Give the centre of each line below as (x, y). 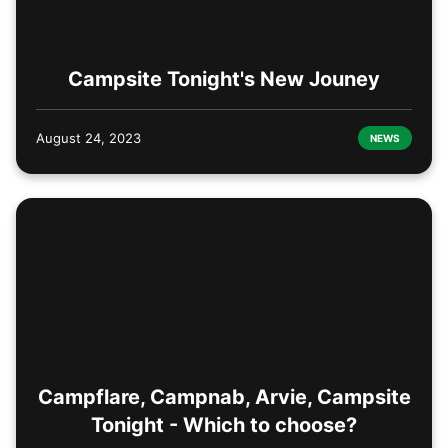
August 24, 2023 (88, 137)
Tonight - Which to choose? (224, 425)
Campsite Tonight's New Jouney (224, 78)
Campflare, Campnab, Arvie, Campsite (224, 397)
